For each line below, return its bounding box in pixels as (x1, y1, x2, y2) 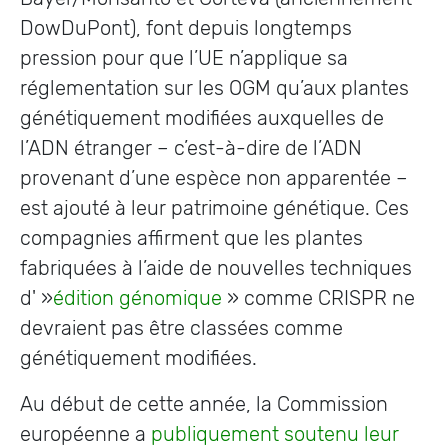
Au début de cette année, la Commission (20, 392, 388, 416)
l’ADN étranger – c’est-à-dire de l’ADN (20, 136, 362, 160)
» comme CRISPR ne (222, 286, 415, 310)
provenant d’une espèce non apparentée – (20, 166, 408, 190)
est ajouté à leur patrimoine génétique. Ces (20, 196, 409, 220)
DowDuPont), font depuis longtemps (20, 16, 352, 40)
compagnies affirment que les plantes (20, 226, 363, 250)
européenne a (20, 422, 151, 446)
